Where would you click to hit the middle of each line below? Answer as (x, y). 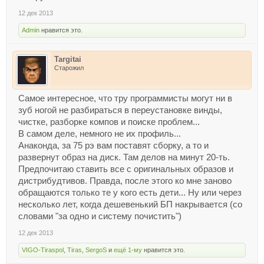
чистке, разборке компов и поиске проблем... (109, 122)
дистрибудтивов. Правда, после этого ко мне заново (125, 181)
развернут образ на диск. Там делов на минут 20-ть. (124, 157)
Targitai (68, 59)
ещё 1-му (128, 250)
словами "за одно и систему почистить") (100, 216)
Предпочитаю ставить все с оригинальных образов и (126, 169)
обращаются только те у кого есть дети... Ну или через (130, 192)
